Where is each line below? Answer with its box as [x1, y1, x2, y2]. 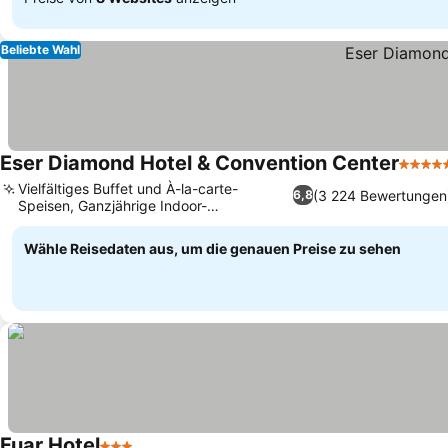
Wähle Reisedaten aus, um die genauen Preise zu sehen [24, 240, 401, 257]
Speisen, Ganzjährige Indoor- [18, 197, 207, 214]
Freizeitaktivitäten [18, 214, 135, 231]
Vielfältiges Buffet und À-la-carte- [18, 180, 238, 197]
